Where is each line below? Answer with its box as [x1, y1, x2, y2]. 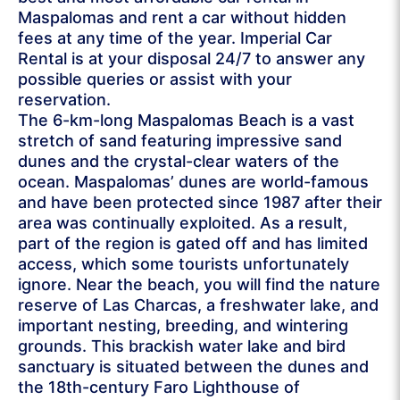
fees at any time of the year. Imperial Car [18, 28, 332, 47]
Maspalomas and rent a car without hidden [18, 7, 346, 27]
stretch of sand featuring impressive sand [18, 130, 342, 150]
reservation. [18, 89, 111, 109]
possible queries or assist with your [18, 69, 292, 88]
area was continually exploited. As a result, [18, 212, 347, 232]
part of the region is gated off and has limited [18, 233, 368, 253]
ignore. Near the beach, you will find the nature [18, 274, 380, 294]
